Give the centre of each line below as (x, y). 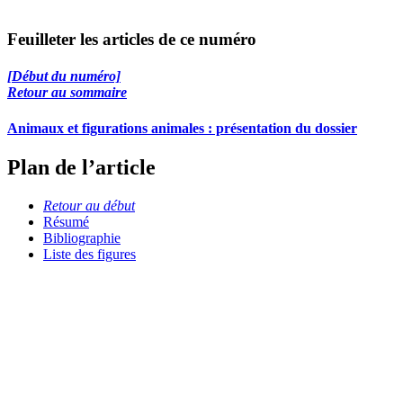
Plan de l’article (81, 168)
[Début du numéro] (64, 76)
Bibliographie (82, 237)
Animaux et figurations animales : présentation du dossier (182, 128)
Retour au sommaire (67, 93)
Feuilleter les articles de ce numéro (132, 40)
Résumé (66, 221)
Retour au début (89, 205)
